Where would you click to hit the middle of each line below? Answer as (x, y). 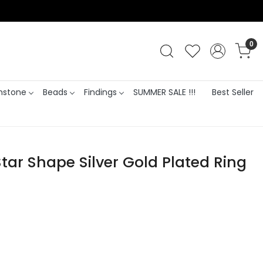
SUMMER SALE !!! (164, 92)
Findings (100, 92)
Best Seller (232, 92)
